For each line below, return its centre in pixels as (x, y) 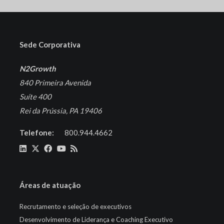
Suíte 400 (35, 97)
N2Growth (38, 69)
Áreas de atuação (50, 185)
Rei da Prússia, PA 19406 (61, 111)
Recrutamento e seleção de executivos (75, 206)
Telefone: (38, 133)
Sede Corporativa (50, 45)
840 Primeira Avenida (55, 83)
